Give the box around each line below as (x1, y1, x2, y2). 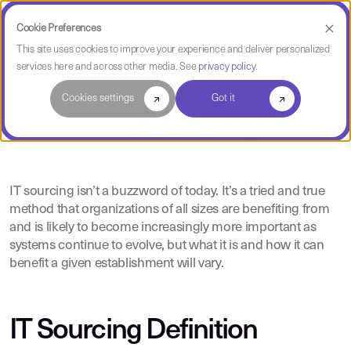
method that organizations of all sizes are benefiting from (9, 203, 330, 216)
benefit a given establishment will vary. (9, 257, 224, 270)
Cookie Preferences (16, 24, 101, 34)
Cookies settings (61, 93, 134, 103)
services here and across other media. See (16, 62, 199, 72)
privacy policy (198, 62, 256, 72)
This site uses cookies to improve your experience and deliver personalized (16, 45, 330, 55)
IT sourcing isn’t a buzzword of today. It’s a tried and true (9, 185, 325, 198)
